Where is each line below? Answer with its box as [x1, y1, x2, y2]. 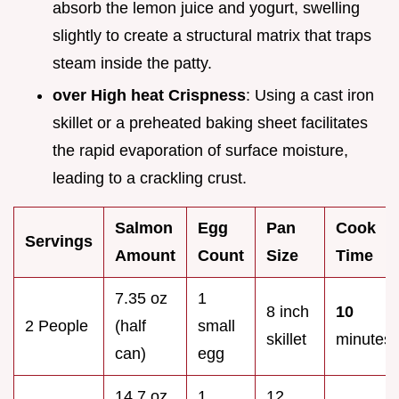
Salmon [115, 219, 173, 238]
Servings [25, 232, 93, 251]
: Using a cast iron [246, 86, 374, 105]
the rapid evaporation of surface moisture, [53, 142, 348, 160]
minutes [336, 330, 392, 349]
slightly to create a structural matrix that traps [53, 26, 371, 45]
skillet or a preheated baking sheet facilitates [53, 114, 368, 133]
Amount [115, 247, 175, 265]
